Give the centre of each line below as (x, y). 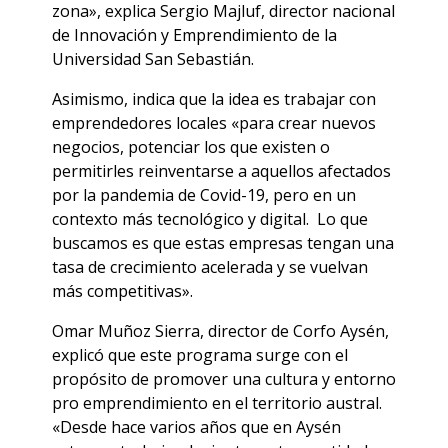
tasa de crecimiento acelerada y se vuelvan (210, 267)
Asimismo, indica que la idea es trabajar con (214, 99)
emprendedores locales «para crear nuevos (214, 123)
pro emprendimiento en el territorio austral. (217, 403)
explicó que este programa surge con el (200, 355)
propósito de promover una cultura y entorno (224, 379)
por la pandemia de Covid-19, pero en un (204, 195)
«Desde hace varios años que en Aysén (196, 427)
